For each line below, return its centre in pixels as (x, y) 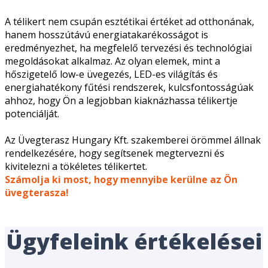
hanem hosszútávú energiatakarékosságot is (106, 34)
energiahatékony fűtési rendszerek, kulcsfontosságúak (129, 87)
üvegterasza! (38, 192)
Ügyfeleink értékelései (134, 241)
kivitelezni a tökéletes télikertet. (76, 166)
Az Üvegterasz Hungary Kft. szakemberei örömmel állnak (133, 140)
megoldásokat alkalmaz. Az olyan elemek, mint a (112, 61)
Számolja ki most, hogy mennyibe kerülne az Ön (121, 179)
